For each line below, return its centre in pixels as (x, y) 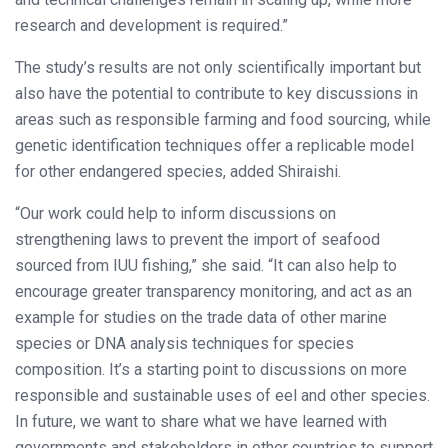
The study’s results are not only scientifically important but (218, 67)
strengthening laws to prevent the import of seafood (197, 239)
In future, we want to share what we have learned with (201, 421)
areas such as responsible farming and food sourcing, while (223, 119)
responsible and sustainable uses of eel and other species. (222, 395)
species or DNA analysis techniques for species (184, 343)
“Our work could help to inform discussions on (175, 213)
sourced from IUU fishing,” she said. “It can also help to (206, 265)
